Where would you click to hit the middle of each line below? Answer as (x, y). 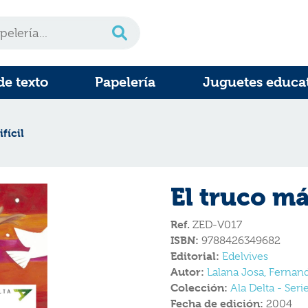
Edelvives (245, 256)
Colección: (200, 288)
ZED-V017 (216, 225)
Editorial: (196, 256)
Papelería (125, 82)
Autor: (189, 272)
